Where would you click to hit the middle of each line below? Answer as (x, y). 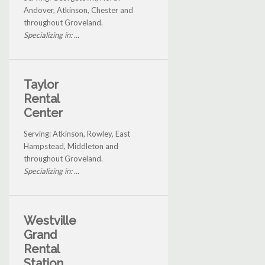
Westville (50, 221)
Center (43, 113)
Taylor (41, 85)
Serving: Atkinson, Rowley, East (77, 134)
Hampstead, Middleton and (71, 146)
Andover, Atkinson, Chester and (78, 10)
